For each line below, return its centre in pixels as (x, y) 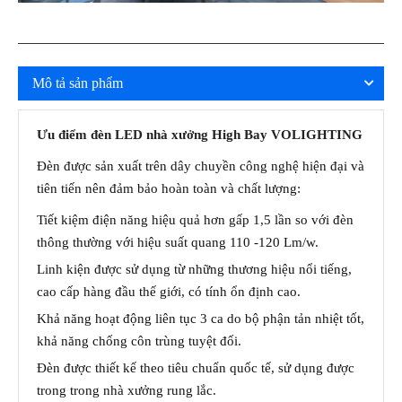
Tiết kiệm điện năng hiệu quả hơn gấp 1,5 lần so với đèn (195, 220)
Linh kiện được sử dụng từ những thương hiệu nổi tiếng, (194, 270)
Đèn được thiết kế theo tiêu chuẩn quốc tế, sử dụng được (196, 368)
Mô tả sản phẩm (78, 83)
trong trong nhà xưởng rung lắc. (127, 391)
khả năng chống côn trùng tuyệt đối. (139, 341)
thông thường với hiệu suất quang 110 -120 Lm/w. (178, 243)
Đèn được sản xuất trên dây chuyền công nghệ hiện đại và (201, 166)
